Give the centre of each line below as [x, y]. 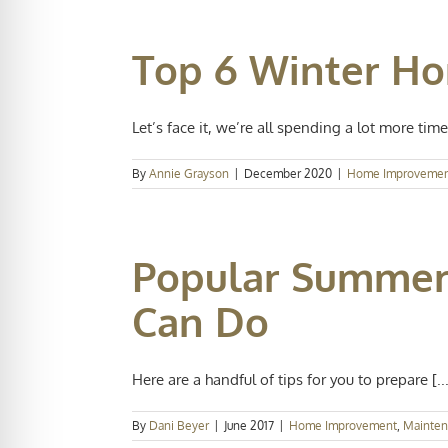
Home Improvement [343, 425]
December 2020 [288, 173]
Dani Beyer [179, 425]
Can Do [200, 321]
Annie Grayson [189, 173]
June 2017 [249, 425]
